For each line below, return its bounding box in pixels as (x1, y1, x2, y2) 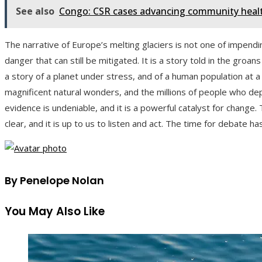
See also (16, 5, 54, 18)
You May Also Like (5, 204, 105, 220)
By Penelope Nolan (5, 173, 104, 188)
